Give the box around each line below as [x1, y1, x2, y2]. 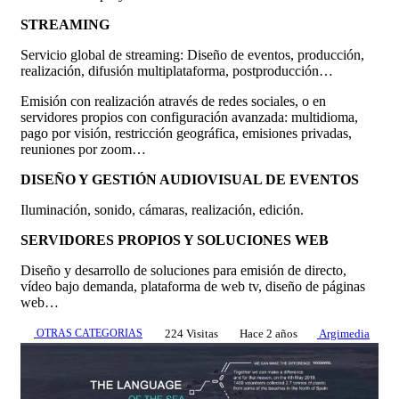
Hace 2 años [237, 326, 298, 340]
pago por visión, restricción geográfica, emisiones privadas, [20, 125, 352, 141]
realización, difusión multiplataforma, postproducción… [20, 62, 333, 78]
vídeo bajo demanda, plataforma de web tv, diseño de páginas [20, 278, 365, 294]
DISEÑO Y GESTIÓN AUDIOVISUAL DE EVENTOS [20, 171, 359, 187]
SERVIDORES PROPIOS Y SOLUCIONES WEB [20, 232, 329, 248]
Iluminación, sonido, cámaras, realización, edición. [20, 201, 304, 217]
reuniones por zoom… [20, 141, 146, 157]
